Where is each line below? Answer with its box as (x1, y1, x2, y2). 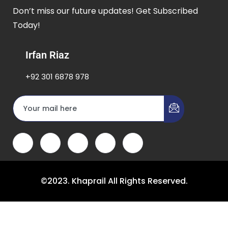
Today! (13, 19, 40, 32)
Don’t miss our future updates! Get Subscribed (13, 5, 198, 17)
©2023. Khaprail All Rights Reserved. (40, 175, 188, 187)
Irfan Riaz (25, 49, 69, 62)
